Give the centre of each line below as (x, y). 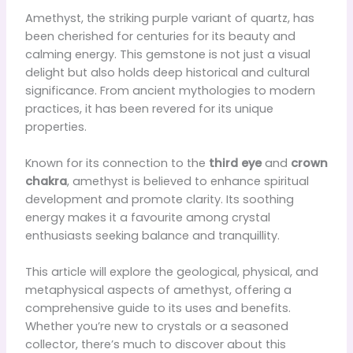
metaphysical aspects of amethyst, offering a (158, 290)
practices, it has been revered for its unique (149, 108)
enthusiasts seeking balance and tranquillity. (152, 236)
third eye (235, 163)
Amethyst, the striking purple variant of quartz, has (169, 18)
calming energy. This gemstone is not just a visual (167, 54)
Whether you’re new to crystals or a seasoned (156, 327)
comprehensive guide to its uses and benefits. (158, 308)
